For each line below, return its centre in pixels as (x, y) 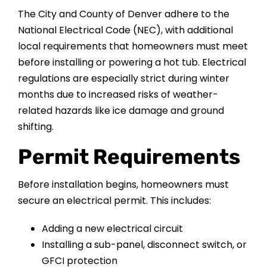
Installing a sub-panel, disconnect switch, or (144, 245)
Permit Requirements (129, 157)
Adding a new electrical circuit (112, 229)
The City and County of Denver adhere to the (123, 14)
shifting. (35, 127)
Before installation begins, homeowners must (123, 185)
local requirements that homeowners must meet (133, 46)
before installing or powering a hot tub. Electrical (132, 63)
